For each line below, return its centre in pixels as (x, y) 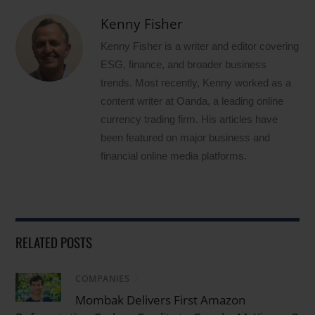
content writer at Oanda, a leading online (192, 101)
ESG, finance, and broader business (184, 64)
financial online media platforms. (174, 155)
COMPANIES (103, 278)
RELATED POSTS (54, 242)
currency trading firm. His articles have (189, 119)
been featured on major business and (186, 137)
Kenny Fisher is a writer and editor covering (200, 46)
